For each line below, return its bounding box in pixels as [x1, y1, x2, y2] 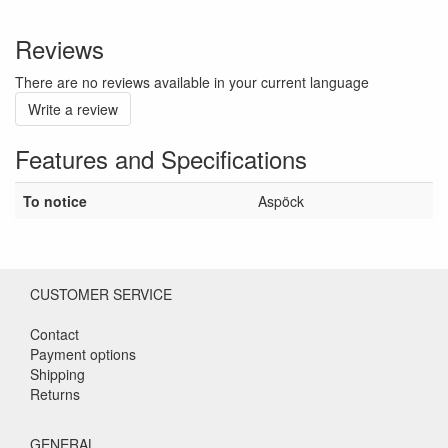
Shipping [30, 364, 85, 385]
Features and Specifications [15, 141, 307, 177]
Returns [30, 384, 80, 405]
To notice [23, 191, 87, 212]
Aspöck [258, 191, 304, 212]
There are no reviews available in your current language [15, 72, 369, 93]
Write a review [28, 99, 118, 120]
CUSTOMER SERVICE [30, 284, 172, 305]
